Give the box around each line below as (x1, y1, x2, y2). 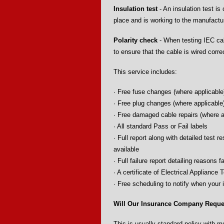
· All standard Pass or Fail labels (113, 122, 207, 130)
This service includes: (113, 68, 177, 75)
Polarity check (113, 36, 157, 44)
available (113, 145, 139, 153)
